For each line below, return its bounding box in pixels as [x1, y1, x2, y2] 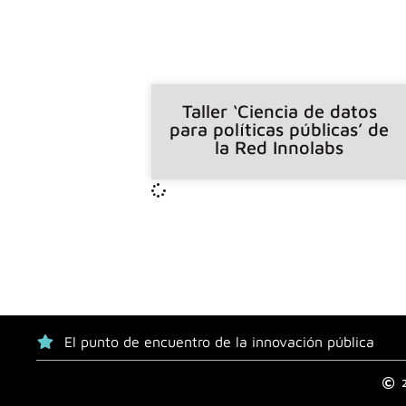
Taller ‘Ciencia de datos [181, 100, 377, 121]
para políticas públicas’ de [169, 118, 390, 140]
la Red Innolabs [215, 136, 344, 158]
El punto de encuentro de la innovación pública [64, 333, 375, 351]
